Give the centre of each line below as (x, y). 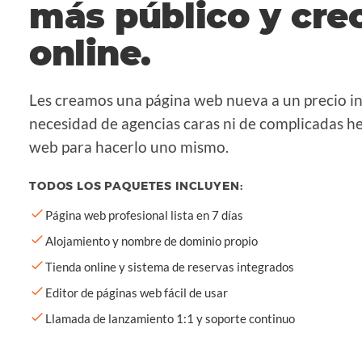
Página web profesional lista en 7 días (144, 215)
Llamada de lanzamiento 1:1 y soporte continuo (170, 318)
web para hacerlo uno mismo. (129, 147)
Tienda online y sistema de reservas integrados (170, 267)
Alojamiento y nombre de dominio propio (152, 241)
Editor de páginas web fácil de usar (137, 293)
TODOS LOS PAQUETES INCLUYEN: (136, 186)
